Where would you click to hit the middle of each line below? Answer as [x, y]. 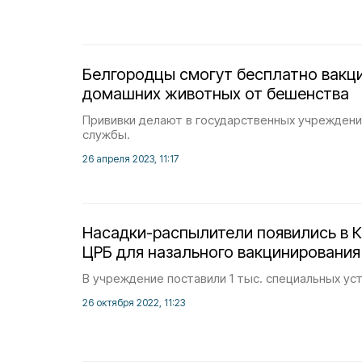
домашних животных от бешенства [216, 94]
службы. [106, 135]
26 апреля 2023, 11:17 [130, 159]
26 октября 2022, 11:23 [134, 303]
